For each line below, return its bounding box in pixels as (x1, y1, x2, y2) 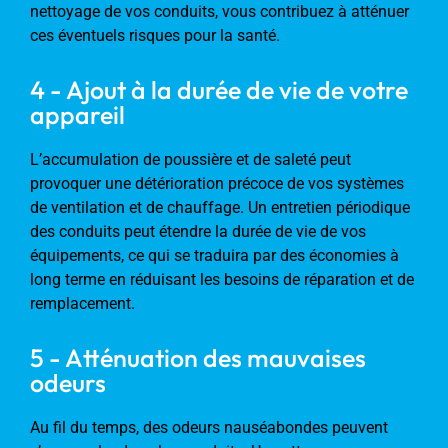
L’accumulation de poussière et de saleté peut (30, 149, 351, 169)
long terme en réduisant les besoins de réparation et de (30, 269, 414, 289)
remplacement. (30, 293, 135, 313)
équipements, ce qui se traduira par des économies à (30, 245, 399, 265)
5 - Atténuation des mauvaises (30, 341, 366, 374)
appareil (30, 98, 125, 131)
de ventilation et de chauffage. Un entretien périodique (30, 197, 410, 217)
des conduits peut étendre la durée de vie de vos (30, 221, 366, 241)
